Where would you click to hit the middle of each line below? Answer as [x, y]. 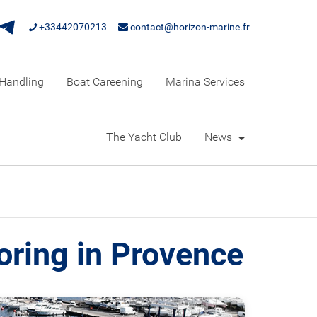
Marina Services [205, 82]
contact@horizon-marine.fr [189, 27]
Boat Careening [104, 82]
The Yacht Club [144, 137]
